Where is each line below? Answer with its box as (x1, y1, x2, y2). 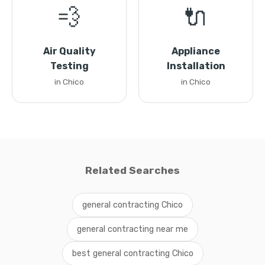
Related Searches (85, 164, 180, 176)
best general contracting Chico (72, 248, 193, 258)
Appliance (172, 46, 220, 57)
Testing (50, 60, 89, 72)
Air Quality (43, 46, 96, 57)
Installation (166, 60, 225, 72)
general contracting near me (77, 224, 188, 234)
